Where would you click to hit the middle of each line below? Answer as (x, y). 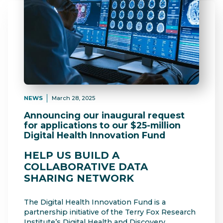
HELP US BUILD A (72, 155)
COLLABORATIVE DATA (86, 167)
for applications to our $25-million (102, 125)
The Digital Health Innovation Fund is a (95, 202)
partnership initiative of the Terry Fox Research (110, 212)
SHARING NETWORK (79, 178)
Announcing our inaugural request (104, 115)
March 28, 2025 (73, 98)
